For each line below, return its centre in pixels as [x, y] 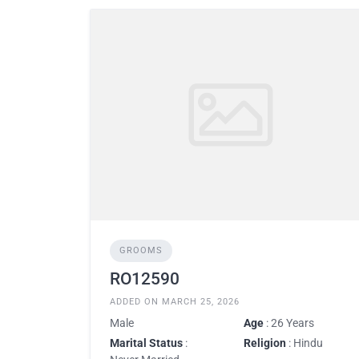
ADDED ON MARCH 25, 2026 [175, 301]
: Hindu [305, 343]
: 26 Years [289, 323]
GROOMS [141, 250]
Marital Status [146, 343]
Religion [265, 343]
